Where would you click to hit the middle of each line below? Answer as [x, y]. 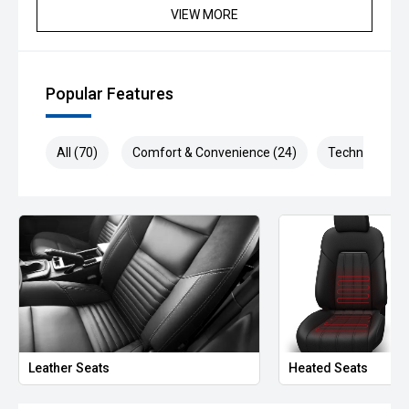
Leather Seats [69, 368]
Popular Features [110, 94]
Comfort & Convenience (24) [215, 152]
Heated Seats [329, 368]
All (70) [77, 152]
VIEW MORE [204, 15]
